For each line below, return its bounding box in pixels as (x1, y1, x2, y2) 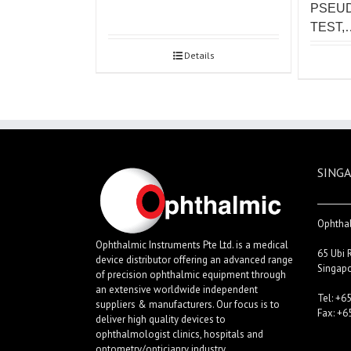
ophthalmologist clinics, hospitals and (96, 327, 263, 341)
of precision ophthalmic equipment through (96, 267, 286, 281)
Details (183, 49, 215, 62)
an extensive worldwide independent (96, 282, 258, 296)
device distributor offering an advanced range (96, 252, 293, 266)
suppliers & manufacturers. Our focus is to (96, 297, 280, 311)
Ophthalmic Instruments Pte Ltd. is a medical (96, 237, 288, 251)
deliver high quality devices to (96, 312, 226, 326)
